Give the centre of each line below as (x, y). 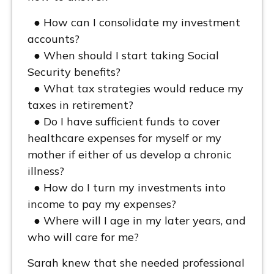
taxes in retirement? (80, 105)
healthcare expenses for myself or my (124, 138)
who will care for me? (83, 237)
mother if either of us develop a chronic (130, 155)
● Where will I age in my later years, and (137, 221)
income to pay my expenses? (102, 204)
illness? (46, 171)
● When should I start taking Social (123, 56)
